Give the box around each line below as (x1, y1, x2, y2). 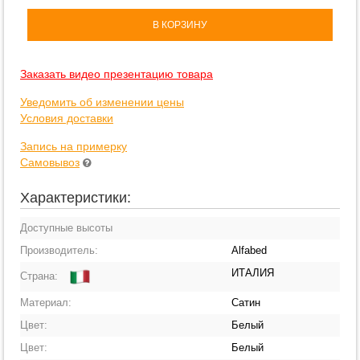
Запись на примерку (20, 140, 127, 153)
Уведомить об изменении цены (20, 96, 184, 108)
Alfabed (231, 244, 267, 256)
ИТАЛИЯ (231, 267, 274, 279)
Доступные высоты (20, 222, 112, 234)
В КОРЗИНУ (153, 19, 207, 31)
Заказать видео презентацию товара (20, 67, 213, 80)
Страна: (20, 269, 61, 282)
